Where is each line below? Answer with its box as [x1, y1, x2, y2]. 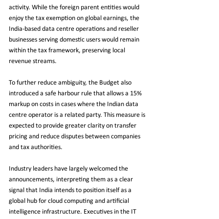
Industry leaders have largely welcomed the [9, 165, 130, 173]
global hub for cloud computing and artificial [9, 197, 131, 205]
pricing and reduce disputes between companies [9, 132, 142, 140]
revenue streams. [9, 57, 57, 65]
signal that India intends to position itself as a [9, 186, 133, 194]
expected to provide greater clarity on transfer [9, 122, 138, 130]
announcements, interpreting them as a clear [9, 175, 134, 183]
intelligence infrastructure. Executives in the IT [9, 208, 138, 216]
